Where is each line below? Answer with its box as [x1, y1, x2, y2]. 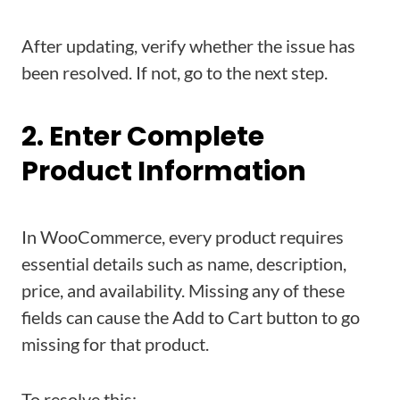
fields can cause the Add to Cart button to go [21, 306, 360, 328]
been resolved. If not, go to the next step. [21, 62, 328, 83]
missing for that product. [21, 333, 209, 354]
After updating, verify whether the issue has [21, 35, 355, 56]
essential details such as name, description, [21, 253, 346, 274]
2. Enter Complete [21, 118, 264, 155]
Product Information [21, 153, 306, 190]
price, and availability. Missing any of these [21, 279, 345, 301]
